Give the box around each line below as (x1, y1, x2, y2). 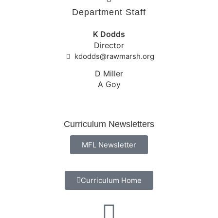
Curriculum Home (81, 175, 142, 185)
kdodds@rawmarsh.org (74, 51, 155, 61)
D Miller (95, 68, 123, 78)
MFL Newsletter (82, 140, 136, 149)
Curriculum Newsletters (64, 119, 154, 129)
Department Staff (72, 7, 146, 17)
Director (94, 40, 124, 51)
